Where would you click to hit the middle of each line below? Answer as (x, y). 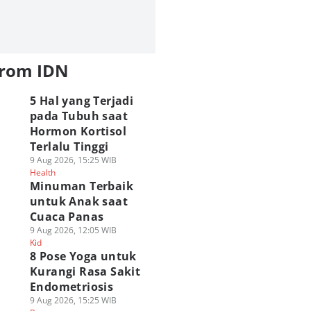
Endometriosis (72, 287)
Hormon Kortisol (78, 131)
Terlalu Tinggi (69, 146)
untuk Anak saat (78, 201)
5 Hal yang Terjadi (82, 101)
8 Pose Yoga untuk (83, 256)
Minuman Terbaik (81, 186)
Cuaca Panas (67, 217)
